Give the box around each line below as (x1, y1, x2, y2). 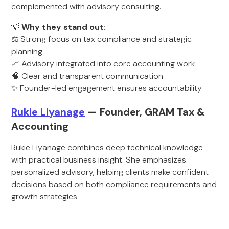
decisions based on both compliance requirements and (11, 179, 217, 190)
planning (11, 46, 43, 57)
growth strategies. (11, 191, 79, 202)
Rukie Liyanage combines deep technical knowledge (11, 142, 203, 153)
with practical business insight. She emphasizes (11, 154, 187, 165)
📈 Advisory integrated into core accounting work (11, 58, 195, 69)
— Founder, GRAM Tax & (85, 105, 205, 119)
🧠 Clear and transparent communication (11, 71, 164, 81)
